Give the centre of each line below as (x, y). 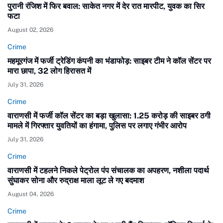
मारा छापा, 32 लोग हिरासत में (49, 71)
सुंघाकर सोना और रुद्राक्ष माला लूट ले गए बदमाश (76, 180)
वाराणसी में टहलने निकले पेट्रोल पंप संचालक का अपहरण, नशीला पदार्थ (108, 170)
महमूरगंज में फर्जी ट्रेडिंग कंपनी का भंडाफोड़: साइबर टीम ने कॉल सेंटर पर (109, 61)
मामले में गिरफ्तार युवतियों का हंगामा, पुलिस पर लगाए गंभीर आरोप (97, 125)
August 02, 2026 (30, 30)
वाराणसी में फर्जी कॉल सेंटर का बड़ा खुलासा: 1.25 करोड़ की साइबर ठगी (109, 115)
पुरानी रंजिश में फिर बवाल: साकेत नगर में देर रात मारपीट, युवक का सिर (106, 6)
